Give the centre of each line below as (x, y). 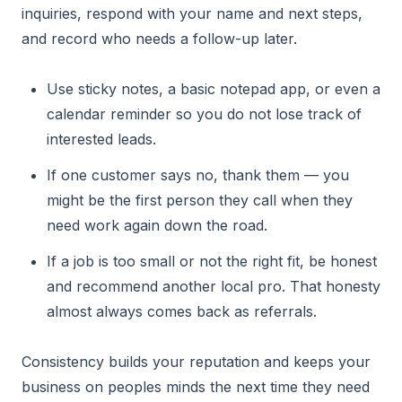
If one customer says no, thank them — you (198, 175)
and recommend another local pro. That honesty (214, 286)
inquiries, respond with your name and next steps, (192, 13)
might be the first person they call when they (200, 200)
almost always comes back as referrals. (182, 311)
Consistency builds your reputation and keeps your (196, 362)
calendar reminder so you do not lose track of (204, 114)
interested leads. (101, 139)
